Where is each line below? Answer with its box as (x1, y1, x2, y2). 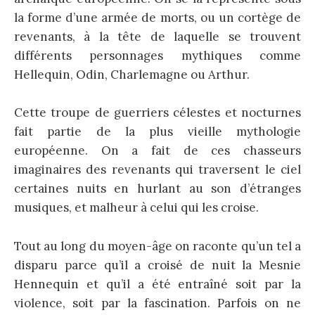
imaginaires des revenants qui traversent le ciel (14, 162, 301, 178)
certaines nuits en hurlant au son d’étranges (14, 181, 301, 197)
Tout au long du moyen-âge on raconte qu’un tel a (14, 238, 301, 254)
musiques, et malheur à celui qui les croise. (14, 200, 259, 216)
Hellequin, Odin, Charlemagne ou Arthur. (14, 67, 250, 83)
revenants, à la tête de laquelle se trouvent (14, 29, 301, 45)
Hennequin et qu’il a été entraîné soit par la (14, 276, 301, 292)
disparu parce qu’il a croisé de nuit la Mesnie (14, 257, 301, 273)
